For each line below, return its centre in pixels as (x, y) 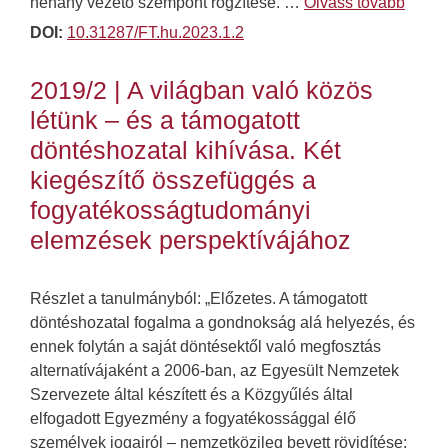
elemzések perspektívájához (190, 240)
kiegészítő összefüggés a (173, 180)
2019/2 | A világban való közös (201, 90)
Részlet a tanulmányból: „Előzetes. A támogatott (198, 299)
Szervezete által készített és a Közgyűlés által (191, 395)
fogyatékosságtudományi (170, 210)
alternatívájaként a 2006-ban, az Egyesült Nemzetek (214, 371)
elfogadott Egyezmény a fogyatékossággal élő (193, 419)
